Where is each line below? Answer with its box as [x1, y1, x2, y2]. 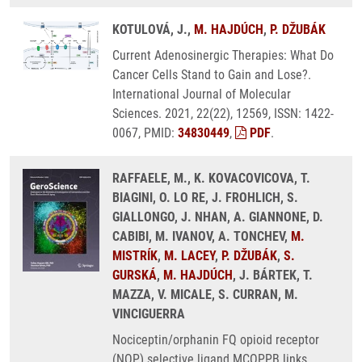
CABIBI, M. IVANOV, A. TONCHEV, [112, 229, 291, 244]
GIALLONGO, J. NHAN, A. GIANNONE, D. [112, 209, 323, 225]
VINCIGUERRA [112, 306, 185, 322]
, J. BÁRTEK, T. [233, 267, 313, 283]
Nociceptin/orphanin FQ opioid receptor [112, 332, 319, 347]
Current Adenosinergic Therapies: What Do [112, 48, 334, 63]
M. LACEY [164, 248, 215, 263]
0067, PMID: [112, 125, 178, 141]
